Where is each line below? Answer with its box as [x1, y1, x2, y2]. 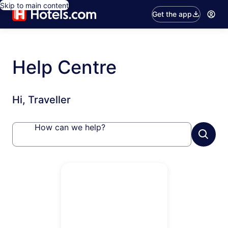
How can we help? [35, 122, 105, 132]
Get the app [152, 10, 192, 18]
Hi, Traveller [12, 94, 71, 106]
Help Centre [12, 56, 117, 78]
